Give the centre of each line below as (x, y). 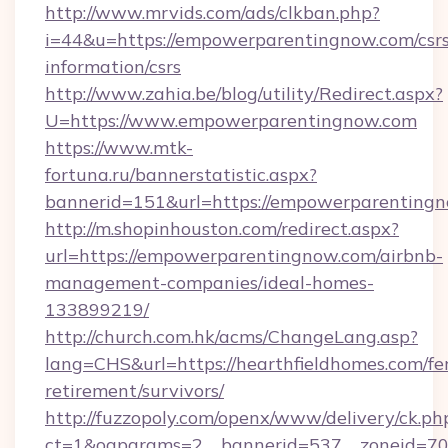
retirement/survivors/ (134, 390)
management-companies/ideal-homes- (209, 282)
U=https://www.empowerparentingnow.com (231, 120)
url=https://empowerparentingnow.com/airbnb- (244, 255)
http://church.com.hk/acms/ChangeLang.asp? (231, 336)
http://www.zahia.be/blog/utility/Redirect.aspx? (244, 93)
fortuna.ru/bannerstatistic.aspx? (181, 174)
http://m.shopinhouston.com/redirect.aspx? (222, 228)
